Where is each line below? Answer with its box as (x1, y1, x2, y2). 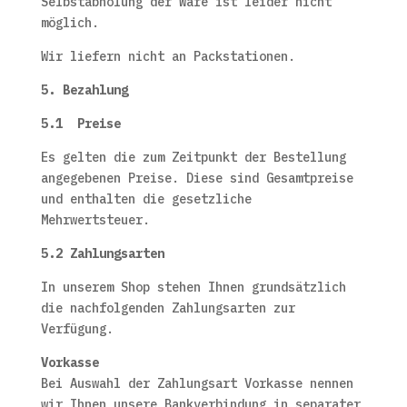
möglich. (40, 15, 99, 31)
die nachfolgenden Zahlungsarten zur (40, 300, 295, 316)
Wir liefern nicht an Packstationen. (40, 48, 295, 65)
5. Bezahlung (40, 82, 128, 98)
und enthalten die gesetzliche (40, 191, 252, 207)
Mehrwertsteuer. (40, 212, 150, 228)
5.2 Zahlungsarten (40, 245, 164, 262)
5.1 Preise (40, 115, 121, 132)
